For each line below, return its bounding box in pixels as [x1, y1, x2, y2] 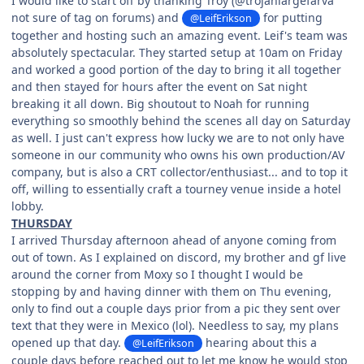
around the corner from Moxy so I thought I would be [11, 266, 303, 283]
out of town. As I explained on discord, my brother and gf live [11, 249, 346, 266]
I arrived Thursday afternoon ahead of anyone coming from [11, 232, 336, 249]
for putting [260, 9, 323, 25]
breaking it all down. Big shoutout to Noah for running [11, 96, 310, 112]
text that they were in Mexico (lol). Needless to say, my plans [11, 318, 339, 334]
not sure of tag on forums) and [11, 9, 182, 25]
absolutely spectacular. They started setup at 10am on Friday [11, 45, 342, 61]
